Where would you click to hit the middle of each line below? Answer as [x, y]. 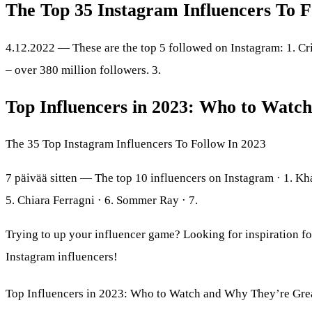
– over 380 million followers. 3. [83, 70]
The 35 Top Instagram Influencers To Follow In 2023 [136, 143]
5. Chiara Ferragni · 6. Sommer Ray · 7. [102, 200]
